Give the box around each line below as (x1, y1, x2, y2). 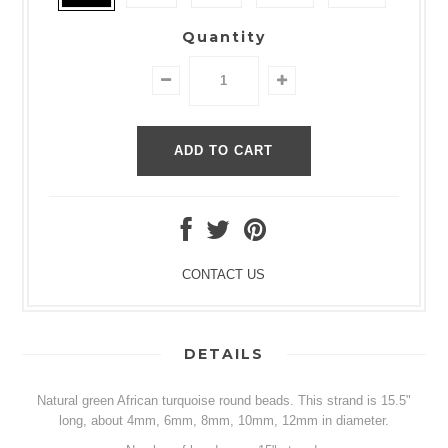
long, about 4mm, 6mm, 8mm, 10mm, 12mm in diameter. (58, 412, 389, 428)
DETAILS (183, 344, 264, 363)
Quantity (181, 27, 266, 46)
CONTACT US (182, 266, 266, 282)
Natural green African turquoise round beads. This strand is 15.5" (36, 392, 411, 408)
